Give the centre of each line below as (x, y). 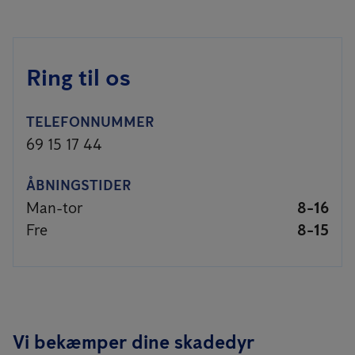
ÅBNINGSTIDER (78, 185)
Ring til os (78, 77)
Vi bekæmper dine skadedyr (134, 342)
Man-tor (54, 208)
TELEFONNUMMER (90, 122)
